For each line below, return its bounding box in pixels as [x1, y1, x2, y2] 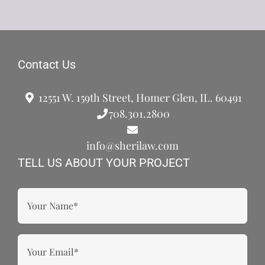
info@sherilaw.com [86, 138, 179, 153]
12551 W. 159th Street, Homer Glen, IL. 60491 [36, 90, 243, 105]
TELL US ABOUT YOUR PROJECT [18, 155, 190, 170]
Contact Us [18, 57, 76, 72]
